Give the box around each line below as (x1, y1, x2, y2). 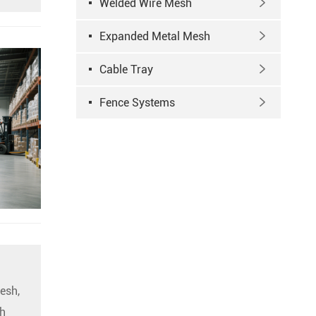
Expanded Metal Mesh (99, 30, 210, 43)
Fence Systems (99, 96, 175, 109)
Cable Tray (99, 63, 153, 76)
